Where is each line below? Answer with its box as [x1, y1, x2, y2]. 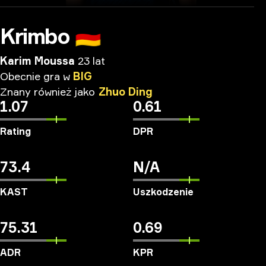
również [34, 85, 71, 98]
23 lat [78, 54, 105, 67]
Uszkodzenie [133, 186, 194, 198]
